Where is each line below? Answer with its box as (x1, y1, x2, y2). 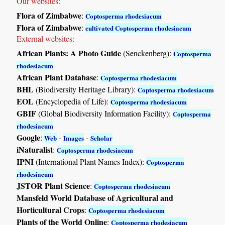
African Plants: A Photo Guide (17, 47, 122, 59)
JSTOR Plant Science (17, 180, 90, 192)
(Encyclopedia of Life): (34, 96, 111, 107)
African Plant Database (17, 71, 97, 83)
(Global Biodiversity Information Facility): (36, 108, 173, 119)
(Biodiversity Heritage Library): (34, 84, 138, 95)
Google (17, 132, 41, 144)
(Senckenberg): (121, 48, 174, 59)
